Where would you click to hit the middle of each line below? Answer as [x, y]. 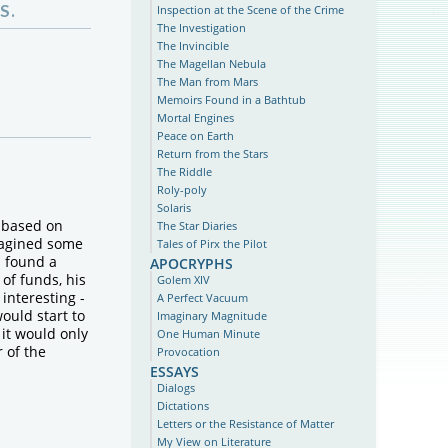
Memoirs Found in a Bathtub [232, 99]
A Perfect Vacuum [203, 297]
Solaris [174, 207]
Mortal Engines [196, 117]
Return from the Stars [213, 153]
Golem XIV [184, 279]
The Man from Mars [208, 81]
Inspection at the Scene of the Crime [251, 9]
